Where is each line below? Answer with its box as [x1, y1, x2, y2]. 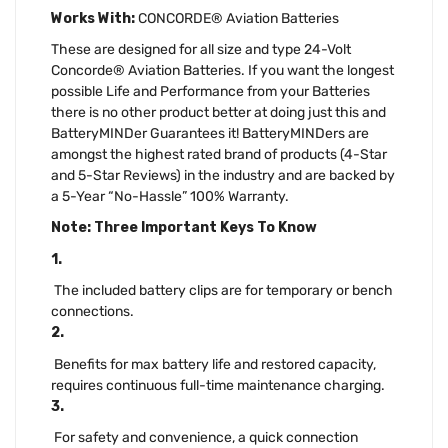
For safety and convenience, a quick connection [51, 428, 358, 446]
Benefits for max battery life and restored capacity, [51, 355, 376, 373]
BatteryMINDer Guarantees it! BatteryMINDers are [51, 125, 369, 143]
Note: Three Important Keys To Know [51, 219, 317, 237]
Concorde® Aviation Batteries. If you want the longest [51, 62, 394, 80]
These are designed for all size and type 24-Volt [51, 41, 351, 59]
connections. [51, 303, 134, 321]
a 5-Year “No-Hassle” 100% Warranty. [51, 188, 289, 206]
